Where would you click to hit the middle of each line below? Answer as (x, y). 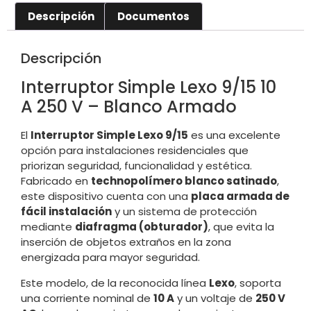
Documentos (153, 17)
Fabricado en (56, 181)
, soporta (258, 283)
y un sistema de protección (184, 212)
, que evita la (241, 227)
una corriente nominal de (87, 298)
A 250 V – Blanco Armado (129, 107)
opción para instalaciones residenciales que (135, 151)
